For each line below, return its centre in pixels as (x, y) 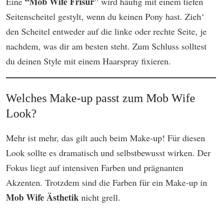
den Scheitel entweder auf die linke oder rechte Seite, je (106, 31)
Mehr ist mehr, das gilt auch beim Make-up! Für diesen (106, 138)
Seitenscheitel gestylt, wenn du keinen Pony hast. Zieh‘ (105, 17)
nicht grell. (101, 197)
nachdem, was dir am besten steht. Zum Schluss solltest (106, 46)
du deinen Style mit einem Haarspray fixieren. (88, 61)
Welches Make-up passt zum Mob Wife (101, 98)
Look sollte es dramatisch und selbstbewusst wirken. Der (108, 153)
